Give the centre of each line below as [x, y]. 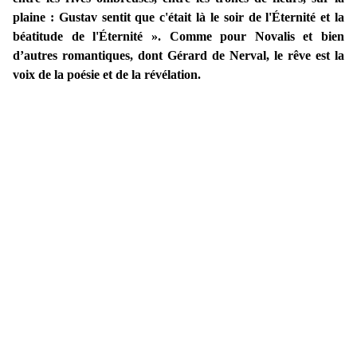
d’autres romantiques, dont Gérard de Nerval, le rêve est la [178, 56]
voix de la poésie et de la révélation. [107, 75]
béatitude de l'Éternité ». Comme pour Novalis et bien [178, 37]
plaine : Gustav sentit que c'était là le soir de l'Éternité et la [178, 18]
